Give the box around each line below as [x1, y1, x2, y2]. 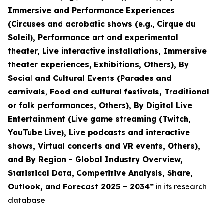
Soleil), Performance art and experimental [8, 32, 178, 42]
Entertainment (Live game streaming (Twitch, [8, 114, 191, 124]
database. [8, 195, 46, 205]
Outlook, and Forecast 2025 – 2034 [8, 182, 150, 191]
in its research [154, 182, 207, 191]
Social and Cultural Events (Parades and [8, 73, 171, 83]
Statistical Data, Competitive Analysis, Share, [8, 168, 193, 178]
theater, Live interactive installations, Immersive [8, 46, 207, 56]
